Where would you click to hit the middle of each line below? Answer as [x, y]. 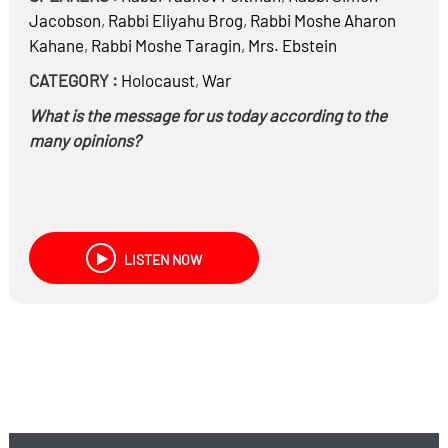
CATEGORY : [73, 80]
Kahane [56, 45]
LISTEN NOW [161, 259]
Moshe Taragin [186, 45]
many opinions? [84, 140]
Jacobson [64, 20]
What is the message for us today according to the [207, 115]
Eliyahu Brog [195, 20]
